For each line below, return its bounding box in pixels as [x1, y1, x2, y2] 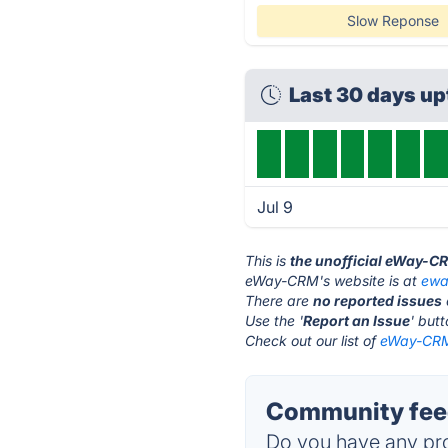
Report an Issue [303, 312, 411, 329]
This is [245, 252, 291, 269]
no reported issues [313, 292, 443, 309]
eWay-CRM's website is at [245, 272, 422, 289]
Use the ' [245, 312, 304, 329]
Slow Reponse [346, 12, 439, 29]
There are [245, 292, 314, 309]
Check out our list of [245, 332, 381, 349]
